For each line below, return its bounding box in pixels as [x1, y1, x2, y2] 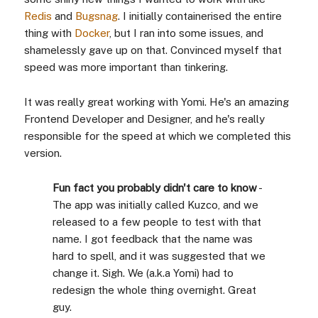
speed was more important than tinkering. [23, 60, 228, 73]
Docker [74, 26, 109, 39]
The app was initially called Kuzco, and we [52, 198, 258, 211]
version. [23, 146, 62, 159]
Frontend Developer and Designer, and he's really [23, 112, 265, 125]
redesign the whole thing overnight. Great [52, 283, 256, 296]
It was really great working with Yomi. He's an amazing [23, 95, 289, 108]
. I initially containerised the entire [117, 9, 282, 22]
